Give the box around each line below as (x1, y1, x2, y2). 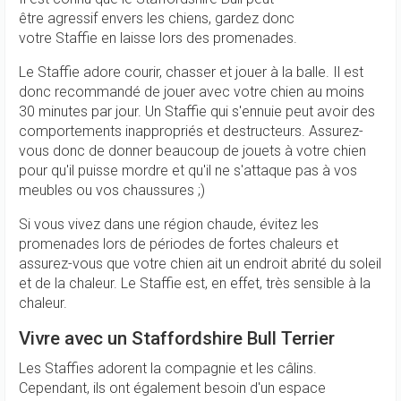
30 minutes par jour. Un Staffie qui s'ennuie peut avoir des (19, 103, 375, 120)
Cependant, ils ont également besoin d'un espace (19, 380, 326, 397)
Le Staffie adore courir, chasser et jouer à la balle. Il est (19, 64, 363, 81)
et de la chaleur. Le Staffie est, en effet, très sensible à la (19, 275, 371, 292)
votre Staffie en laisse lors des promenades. (19, 30, 297, 47)
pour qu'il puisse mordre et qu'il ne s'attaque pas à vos (19, 162, 357, 179)
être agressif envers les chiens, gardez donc (19, 10, 294, 27)
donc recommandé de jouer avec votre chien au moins (19, 83, 364, 100)
